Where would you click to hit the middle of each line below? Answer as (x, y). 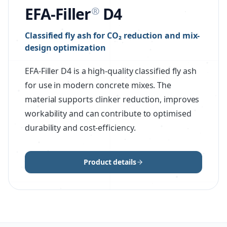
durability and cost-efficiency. (80, 127)
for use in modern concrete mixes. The (98, 85)
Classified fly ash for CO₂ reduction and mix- (112, 35)
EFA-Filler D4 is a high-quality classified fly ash (111, 71)
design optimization (65, 47)
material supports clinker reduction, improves (112, 99)
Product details (110, 162)
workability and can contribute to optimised (108, 113)
